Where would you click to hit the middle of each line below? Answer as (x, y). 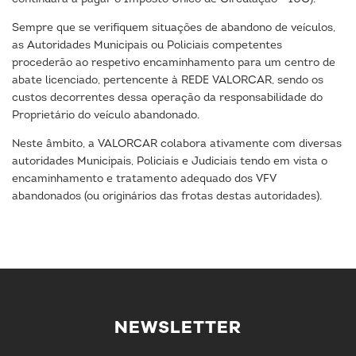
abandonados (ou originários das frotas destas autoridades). (167, 197)
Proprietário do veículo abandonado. (106, 116)
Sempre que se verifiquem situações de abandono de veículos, (174, 28)
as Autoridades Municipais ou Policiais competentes (147, 46)
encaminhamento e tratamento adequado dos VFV (144, 179)
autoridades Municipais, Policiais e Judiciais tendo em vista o (170, 162)
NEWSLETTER (178, 327)
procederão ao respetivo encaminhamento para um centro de (174, 63)
